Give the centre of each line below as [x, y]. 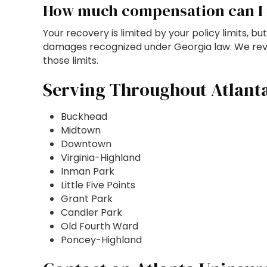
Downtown [86, 144]
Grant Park [87, 199]
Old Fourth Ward [100, 226]
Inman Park [88, 171]
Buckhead [84, 117]
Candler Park [91, 212]
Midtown [81, 130]
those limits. [71, 60]
